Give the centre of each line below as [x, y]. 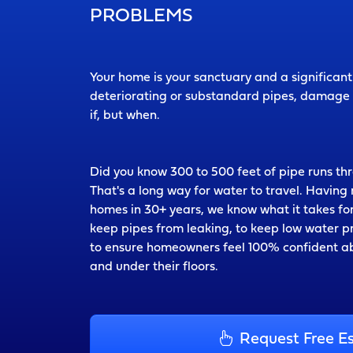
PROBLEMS [141, 17]
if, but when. [125, 116]
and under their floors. [154, 267]
